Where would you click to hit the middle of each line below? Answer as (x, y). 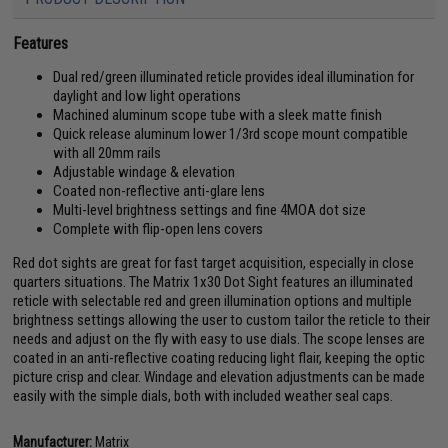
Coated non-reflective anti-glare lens (159, 190)
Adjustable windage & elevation (144, 171)
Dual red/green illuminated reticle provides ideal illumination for (234, 76)
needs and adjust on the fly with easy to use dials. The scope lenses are (219, 338)
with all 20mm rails (107, 152)
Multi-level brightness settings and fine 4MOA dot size (210, 209)
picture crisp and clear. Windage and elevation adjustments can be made (219, 376)
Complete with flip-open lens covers (158, 228)
